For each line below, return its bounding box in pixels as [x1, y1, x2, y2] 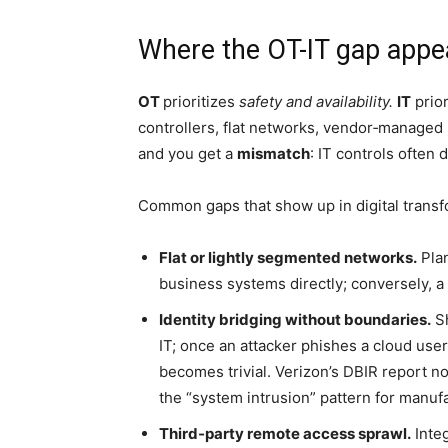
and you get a [138, 144, 237, 163]
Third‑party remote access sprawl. [159, 424, 411, 443]
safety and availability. [239, 92, 393, 111]
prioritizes [163, 92, 239, 111]
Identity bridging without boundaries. [159, 310, 431, 329]
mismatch [237, 144, 310, 163]
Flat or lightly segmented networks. [159, 248, 417, 267]
